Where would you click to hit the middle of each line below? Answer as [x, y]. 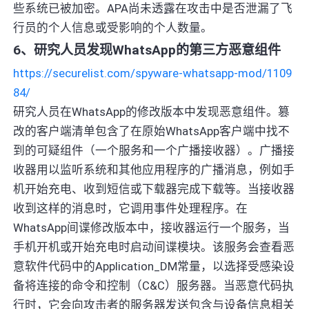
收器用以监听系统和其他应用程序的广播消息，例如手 [154, 169]
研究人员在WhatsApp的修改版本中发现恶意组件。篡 [152, 111]
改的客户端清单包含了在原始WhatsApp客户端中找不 [152, 131]
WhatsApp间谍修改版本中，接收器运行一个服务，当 [152, 227]
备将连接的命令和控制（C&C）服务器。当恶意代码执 [154, 285]
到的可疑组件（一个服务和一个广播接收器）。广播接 [154, 150]
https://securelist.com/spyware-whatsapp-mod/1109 [153, 73]
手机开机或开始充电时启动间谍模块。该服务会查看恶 [154, 247]
